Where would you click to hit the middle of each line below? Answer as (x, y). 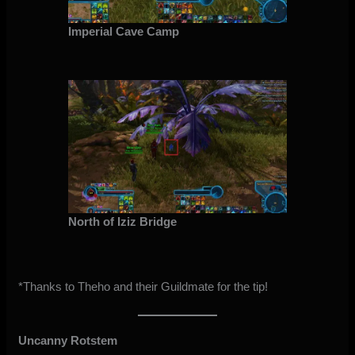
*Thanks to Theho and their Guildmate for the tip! (143, 287)
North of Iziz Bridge (122, 222)
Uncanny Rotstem (68, 341)
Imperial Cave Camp (123, 32)
